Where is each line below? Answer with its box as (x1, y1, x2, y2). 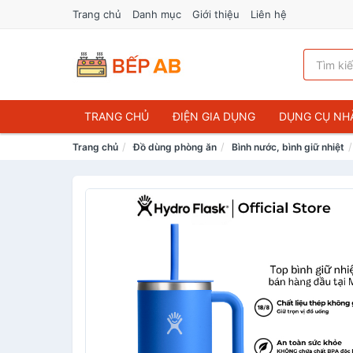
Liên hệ (251, 8, 287, 20)
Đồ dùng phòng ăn (133, 141, 217, 153)
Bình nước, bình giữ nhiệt (232, 141, 344, 153)
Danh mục (132, 8, 181, 20)
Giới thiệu (192, 8, 240, 20)
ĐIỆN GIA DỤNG (173, 110, 255, 123)
